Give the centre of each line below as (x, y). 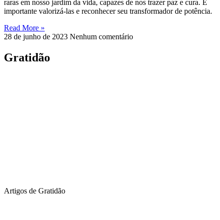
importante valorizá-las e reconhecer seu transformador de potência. (108, 11)
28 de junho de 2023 (37, 36)
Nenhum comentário (101, 36)
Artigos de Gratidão (35, 191)
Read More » (24, 27)
